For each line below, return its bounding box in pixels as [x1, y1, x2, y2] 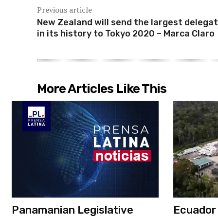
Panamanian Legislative [12, 203, 133, 217]
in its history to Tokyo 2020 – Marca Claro [37, 28, 215, 39]
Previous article [37, 4, 92, 15]
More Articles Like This [37, 81, 166, 96]
